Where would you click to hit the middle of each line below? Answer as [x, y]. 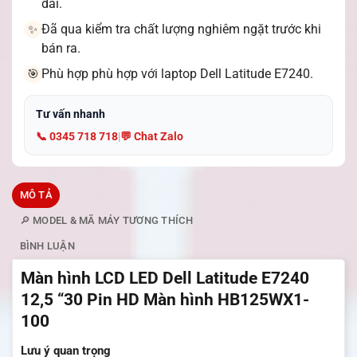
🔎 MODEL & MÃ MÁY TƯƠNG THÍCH [106, 221]
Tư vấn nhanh [71, 114]
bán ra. [61, 49]
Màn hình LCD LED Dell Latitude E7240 [165, 279]
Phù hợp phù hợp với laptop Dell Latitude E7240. [177, 74]
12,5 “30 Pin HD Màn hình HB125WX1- [165, 300]
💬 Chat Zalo [152, 137]
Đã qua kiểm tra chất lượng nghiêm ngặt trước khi [181, 29]
